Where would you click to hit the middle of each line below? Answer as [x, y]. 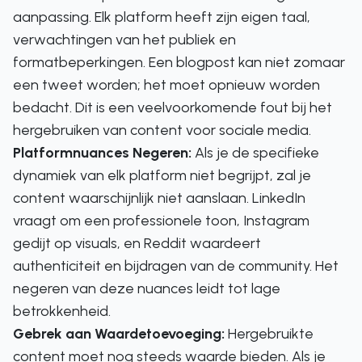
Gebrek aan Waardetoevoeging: [119, 334]
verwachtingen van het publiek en [124, 40]
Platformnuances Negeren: [102, 153]
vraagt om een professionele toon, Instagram [161, 221]
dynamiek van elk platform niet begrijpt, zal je [162, 175]
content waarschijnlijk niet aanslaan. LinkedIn [159, 198]
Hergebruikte [269, 334]
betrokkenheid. [62, 311]
